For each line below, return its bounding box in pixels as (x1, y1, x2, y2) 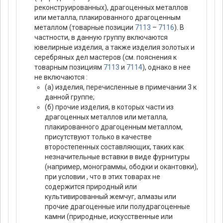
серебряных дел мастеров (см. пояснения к (34, 53, 177, 62)
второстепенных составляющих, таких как (45, 143, 184, 151)
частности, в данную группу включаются (34, 33, 168, 42)
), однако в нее (142, 63, 191, 72)
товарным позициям (34, 63, 104, 72)
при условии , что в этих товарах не (45, 173, 160, 181)
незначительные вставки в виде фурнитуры (45, 153, 190, 161)
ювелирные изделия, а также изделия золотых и (34, 43, 195, 52)
